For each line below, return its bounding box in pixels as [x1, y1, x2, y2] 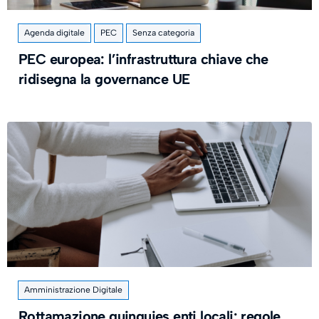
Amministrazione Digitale [24, 285, 122, 296]
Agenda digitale [24, 28, 85, 38]
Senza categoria [132, 28, 194, 38]
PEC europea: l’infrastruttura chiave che [19, 51, 268, 68]
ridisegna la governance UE [19, 70, 190, 88]
